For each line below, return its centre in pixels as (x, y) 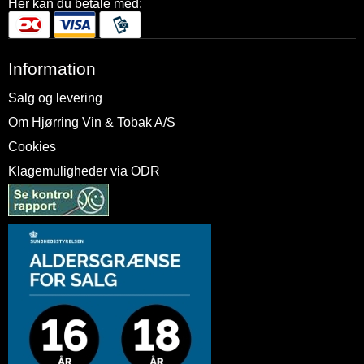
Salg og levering (55, 98)
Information (52, 69)
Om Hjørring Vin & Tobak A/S (92, 123)
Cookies (32, 147)
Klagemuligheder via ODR (84, 171)
